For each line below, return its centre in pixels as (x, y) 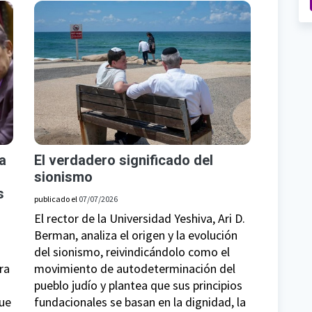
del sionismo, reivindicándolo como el (132, 252)
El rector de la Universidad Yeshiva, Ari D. (140, 219)
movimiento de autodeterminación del (135, 269)
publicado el (56, 199)
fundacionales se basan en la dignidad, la (140, 302)
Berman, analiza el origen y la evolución (136, 235)
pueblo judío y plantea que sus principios (138, 286)
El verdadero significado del (124, 161)
